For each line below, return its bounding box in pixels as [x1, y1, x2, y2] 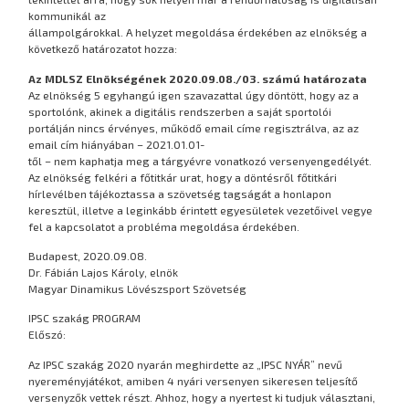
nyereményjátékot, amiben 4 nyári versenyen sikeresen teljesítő [28, 373, 359, 387]
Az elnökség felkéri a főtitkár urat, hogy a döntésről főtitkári [28, 170, 338, 184]
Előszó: [28, 328, 67, 341]
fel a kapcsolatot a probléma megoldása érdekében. [28, 219, 300, 233]
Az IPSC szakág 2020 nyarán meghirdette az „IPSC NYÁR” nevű [28, 357, 343, 371]
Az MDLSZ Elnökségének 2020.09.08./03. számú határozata [28, 71, 368, 85]
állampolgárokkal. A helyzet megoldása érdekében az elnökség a [28, 26, 368, 39]
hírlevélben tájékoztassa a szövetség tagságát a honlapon [28, 186, 332, 200]
